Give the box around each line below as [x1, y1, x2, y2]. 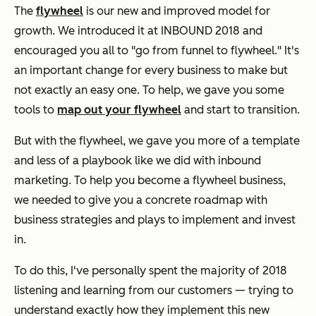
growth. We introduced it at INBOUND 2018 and [14, 23, 262, 37]
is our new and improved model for [83, 4, 270, 18]
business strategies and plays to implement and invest [14, 212, 296, 226]
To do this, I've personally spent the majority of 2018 [14, 263, 287, 277]
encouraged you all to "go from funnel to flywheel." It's [14, 43, 299, 57]
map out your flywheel [57, 102, 181, 116]
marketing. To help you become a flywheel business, [14, 173, 286, 187]
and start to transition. [181, 102, 300, 116]
